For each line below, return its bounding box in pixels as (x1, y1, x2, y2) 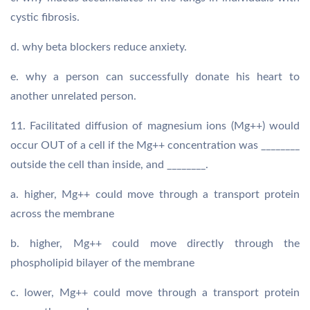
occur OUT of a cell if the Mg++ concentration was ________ (10, 140, 300, 151)
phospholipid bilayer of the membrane (10, 257, 194, 268)
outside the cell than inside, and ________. (10, 159, 208, 170)
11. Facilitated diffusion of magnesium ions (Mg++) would (10, 120, 300, 131)
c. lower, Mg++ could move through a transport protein (10, 287, 300, 298)
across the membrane (10, 208, 114, 219)
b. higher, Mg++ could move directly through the (10, 238, 300, 249)
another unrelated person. (10, 91, 136, 102)
